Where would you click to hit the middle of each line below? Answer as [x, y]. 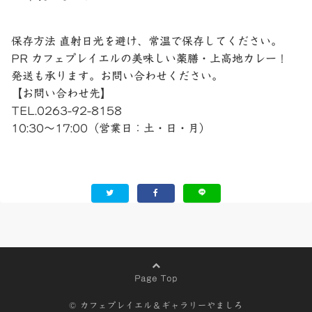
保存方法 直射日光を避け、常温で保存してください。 [147, 41]
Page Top [156, 278]
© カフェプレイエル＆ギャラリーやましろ [156, 305]
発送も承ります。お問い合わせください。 [117, 76]
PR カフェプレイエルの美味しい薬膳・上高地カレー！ [149, 58]
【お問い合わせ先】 [61, 93]
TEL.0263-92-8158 [67, 110]
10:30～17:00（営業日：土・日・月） [111, 128]
